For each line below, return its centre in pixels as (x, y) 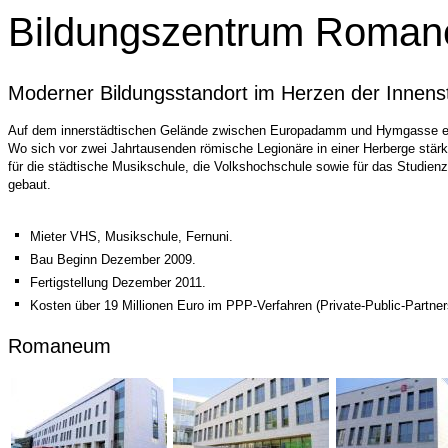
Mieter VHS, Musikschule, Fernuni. (131, 236)
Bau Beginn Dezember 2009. (113, 259)
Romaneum (59, 346)
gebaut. (29, 184)
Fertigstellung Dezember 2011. (118, 282)
